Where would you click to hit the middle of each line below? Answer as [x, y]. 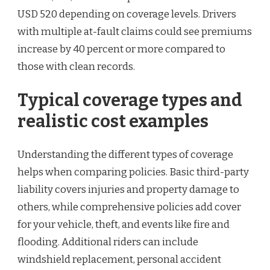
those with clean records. [76, 67]
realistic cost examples [113, 121]
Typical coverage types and [130, 100]
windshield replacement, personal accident [119, 260]
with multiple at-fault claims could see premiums [135, 32]
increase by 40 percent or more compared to [121, 49]
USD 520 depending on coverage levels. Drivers [127, 14]
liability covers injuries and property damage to [128, 190]
